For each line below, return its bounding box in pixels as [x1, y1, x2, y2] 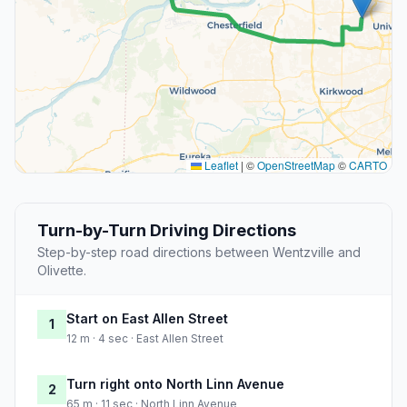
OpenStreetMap [257, 157, 335, 174]
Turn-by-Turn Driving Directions [37, 221, 296, 241]
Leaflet [202, 157, 238, 174]
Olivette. [37, 263, 86, 279]
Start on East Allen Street [66, 311, 228, 327]
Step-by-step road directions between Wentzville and [37, 244, 361, 261]
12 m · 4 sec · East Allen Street [66, 332, 223, 346]
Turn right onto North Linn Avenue [66, 376, 284, 392]
